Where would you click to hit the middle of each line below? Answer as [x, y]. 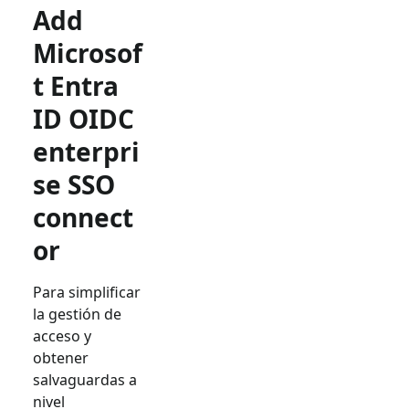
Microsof [88, 52]
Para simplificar [87, 292]
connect [83, 217]
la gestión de [77, 314]
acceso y [62, 336]
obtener [61, 357]
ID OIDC [84, 118]
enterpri [86, 151]
